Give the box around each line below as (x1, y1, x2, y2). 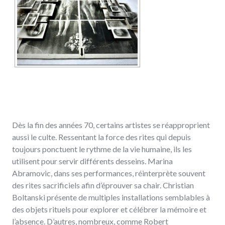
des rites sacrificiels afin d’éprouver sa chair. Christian (12, 180, 194, 190)
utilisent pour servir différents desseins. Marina (12, 156, 173, 166)
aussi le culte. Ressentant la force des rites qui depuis (12, 132, 191, 142)
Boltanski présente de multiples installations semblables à (12, 192, 210, 202)
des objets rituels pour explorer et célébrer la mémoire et (12, 204, 206, 214)
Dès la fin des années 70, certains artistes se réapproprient (12, 120, 210, 130)
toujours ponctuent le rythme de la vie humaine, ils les (12, 144, 192, 154)
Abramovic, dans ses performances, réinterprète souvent (12, 168, 205, 178)
